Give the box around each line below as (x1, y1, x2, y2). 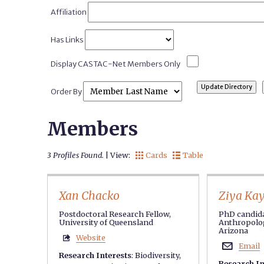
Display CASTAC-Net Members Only (51, 58, 181, 68)
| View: (104, 150, 132, 160)
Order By (51, 86, 84, 96)
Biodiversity (135, 250, 180, 260)
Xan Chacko (59, 189, 120, 203)
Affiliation (51, 6, 88, 16)
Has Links (51, 35, 85, 45)
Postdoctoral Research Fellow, (59, 209, 171, 219)
